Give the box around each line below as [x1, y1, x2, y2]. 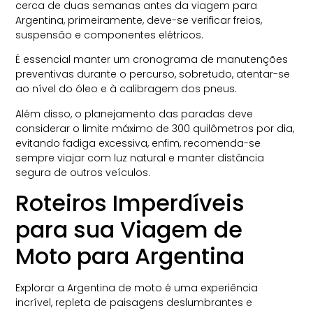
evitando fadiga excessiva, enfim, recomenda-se [15, 136, 261, 150]
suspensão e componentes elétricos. [15, 27, 204, 42]
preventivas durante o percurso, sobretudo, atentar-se [15, 67, 291, 82]
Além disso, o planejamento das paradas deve [15, 106, 254, 121]
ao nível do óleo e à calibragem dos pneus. [15, 82, 238, 96]
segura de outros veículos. [15, 165, 151, 180]
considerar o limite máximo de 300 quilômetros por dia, [15, 121, 295, 136]
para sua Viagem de [15, 214, 243, 246]
